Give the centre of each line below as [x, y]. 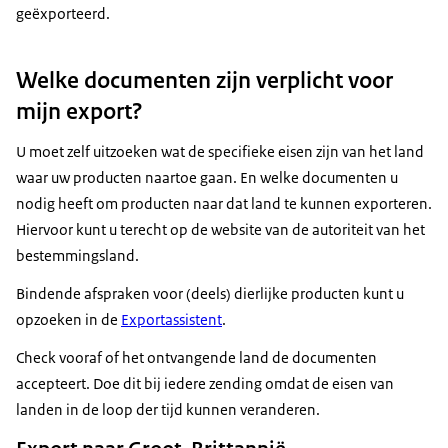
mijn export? [79, 111]
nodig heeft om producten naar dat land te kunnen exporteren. [224, 204]
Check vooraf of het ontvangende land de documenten [196, 358]
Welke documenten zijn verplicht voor [204, 80]
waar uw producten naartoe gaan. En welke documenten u [207, 178]
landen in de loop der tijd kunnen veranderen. [168, 410]
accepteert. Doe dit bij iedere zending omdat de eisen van [205, 384]
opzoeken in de [68, 320]
